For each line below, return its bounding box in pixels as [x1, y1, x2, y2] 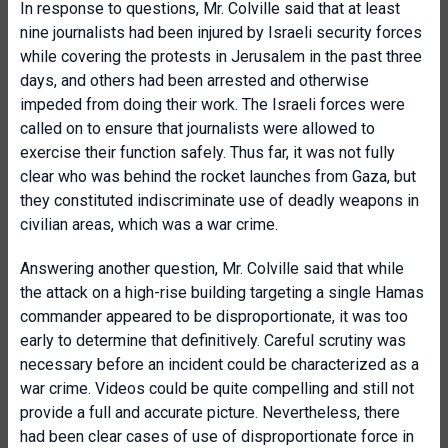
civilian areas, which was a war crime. [20, 215, 278, 234]
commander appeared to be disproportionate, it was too [20, 307, 408, 326]
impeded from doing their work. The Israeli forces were [20, 95, 405, 114]
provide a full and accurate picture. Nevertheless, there [20, 403, 400, 422]
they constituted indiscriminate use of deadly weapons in [20, 191, 419, 210]
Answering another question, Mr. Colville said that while [20, 259, 404, 278]
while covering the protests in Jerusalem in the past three [20, 47, 422, 66]
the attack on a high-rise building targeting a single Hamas [20, 283, 424, 302]
